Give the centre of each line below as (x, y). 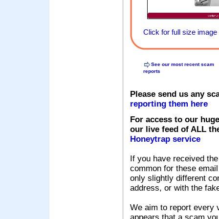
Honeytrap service (165, 139)
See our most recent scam (183, 64)
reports (152, 71)
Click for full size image (180, 32)
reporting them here (169, 104)
